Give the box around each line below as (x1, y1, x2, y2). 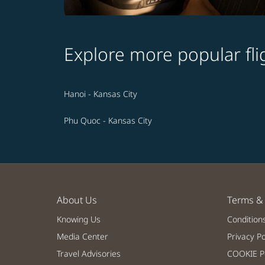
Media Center (57, 231, 108, 243)
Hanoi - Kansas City (64, 88, 137, 100)
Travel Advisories (57, 248, 121, 260)
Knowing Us (57, 214, 101, 225)
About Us (57, 193, 97, 207)
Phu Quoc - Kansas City (64, 115, 152, 127)
